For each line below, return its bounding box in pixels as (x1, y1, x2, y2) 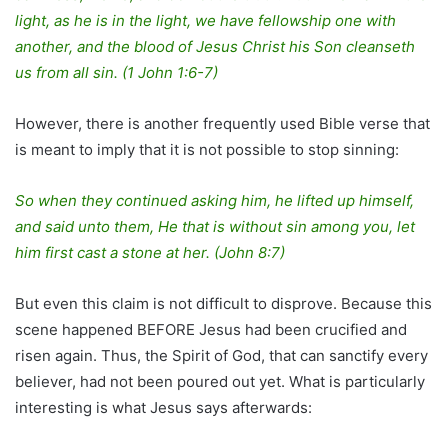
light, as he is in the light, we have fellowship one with (15, 11, 396, 31)
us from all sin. (15, 63, 118, 83)
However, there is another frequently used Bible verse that (15, 114, 430, 134)
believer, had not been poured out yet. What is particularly (15, 372, 425, 392)
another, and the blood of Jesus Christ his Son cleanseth (15, 37, 415, 57)
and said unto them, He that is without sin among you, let (15, 217, 415, 237)
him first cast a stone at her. (15, 243, 210, 263)
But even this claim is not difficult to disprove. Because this (15, 294, 432, 314)
